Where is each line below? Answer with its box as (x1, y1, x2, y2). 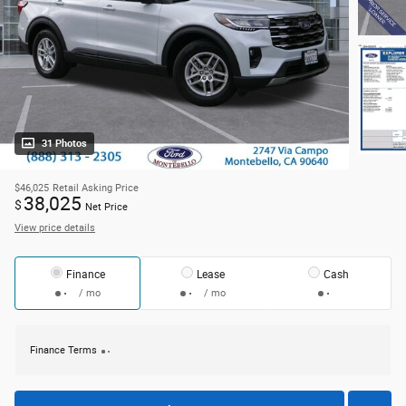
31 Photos (42, 138, 87, 150)
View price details (14, 222, 95, 235)
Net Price (85, 201, 128, 214)
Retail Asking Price (53, 182, 139, 195)
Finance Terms (30, 344, 97, 357)
